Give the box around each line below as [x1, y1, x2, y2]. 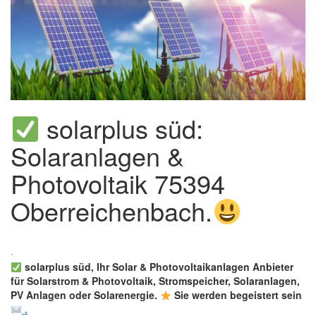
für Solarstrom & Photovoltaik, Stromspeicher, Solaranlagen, [11, 274, 300, 288]
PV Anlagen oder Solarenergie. [11, 288, 160, 303]
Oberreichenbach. [11, 193, 212, 229]
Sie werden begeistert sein [171, 288, 302, 303]
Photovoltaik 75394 [11, 165, 225, 202]
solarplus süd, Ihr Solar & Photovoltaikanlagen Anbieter [21, 260, 293, 274]
